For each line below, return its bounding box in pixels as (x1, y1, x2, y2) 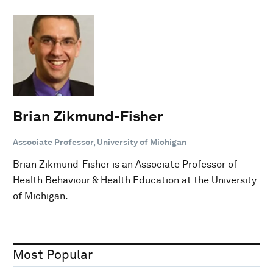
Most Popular (13, 246, 93, 262)
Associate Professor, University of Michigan (13, 136, 186, 147)
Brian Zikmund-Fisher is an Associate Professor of (13, 158, 237, 170)
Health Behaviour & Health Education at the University (13, 174, 257, 186)
